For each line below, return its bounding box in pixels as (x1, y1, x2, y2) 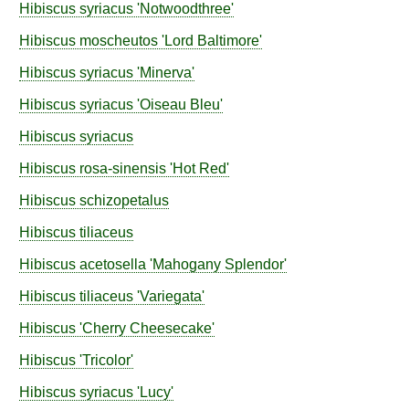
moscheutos (79, 32, 158, 49)
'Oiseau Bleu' (133, 96, 223, 113)
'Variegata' (133, 288, 204, 305)
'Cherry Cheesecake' (76, 320, 215, 337)
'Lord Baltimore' (158, 32, 262, 49)
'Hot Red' (166, 160, 229, 177)
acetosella (79, 256, 146, 273)
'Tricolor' (76, 351, 133, 369)
